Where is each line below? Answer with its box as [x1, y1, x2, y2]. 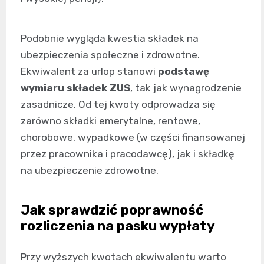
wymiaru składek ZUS [21, 82, 130, 94]
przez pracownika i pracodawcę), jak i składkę [21, 148, 235, 160]
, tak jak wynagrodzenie [130, 82, 242, 94]
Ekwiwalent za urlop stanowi [21, 65, 158, 78]
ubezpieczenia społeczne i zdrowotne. [21, 49, 200, 61]
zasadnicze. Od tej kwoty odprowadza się [21, 98, 216, 111]
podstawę [158, 65, 209, 78]
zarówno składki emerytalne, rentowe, [21, 115, 200, 127]
